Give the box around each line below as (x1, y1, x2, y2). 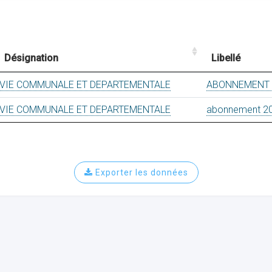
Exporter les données (92, 168, 188, 177)
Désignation (4, 52, 58, 64)
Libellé (211, 52, 240, 64)
